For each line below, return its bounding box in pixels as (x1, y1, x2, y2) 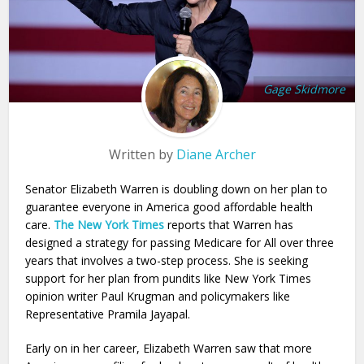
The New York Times (54, 216, 165, 232)
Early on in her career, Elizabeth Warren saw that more (25, 340, 313, 356)
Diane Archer (175, 145, 256, 163)
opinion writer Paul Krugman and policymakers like (25, 288, 291, 304)
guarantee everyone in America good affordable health (25, 198, 314, 214)
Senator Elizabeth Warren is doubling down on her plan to (25, 180, 328, 197)
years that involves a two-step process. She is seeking (25, 252, 309, 268)
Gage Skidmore (262, 80, 345, 97)
